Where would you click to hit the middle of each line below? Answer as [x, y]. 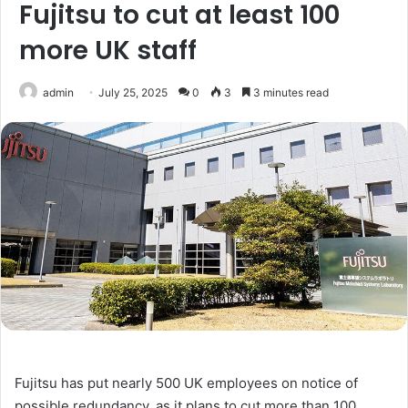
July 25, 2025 [133, 92]
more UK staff [108, 51]
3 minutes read [290, 92]
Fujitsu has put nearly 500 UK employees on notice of [186, 382]
